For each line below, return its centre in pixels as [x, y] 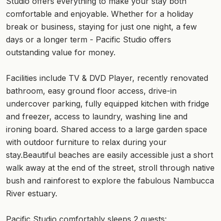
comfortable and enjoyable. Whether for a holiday [100, 14]
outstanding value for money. [61, 52]
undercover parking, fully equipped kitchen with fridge [108, 103]
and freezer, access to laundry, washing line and [97, 116]
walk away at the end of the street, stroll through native [110, 167]
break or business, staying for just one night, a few [101, 26]
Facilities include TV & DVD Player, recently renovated [107, 78]
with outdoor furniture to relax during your [86, 142]
